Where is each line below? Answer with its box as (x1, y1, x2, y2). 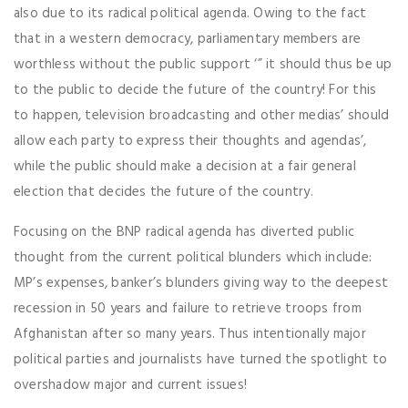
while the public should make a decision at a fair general (14, 156, 356, 178)
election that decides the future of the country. (14, 181, 313, 204)
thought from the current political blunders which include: (14, 247, 372, 270)
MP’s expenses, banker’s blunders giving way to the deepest (14, 272, 389, 295)
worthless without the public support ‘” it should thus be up (14, 54, 393, 76)
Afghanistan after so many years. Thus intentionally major (14, 323, 366, 346)
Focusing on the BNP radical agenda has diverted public (14, 221, 355, 244)
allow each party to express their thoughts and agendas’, (14, 130, 367, 153)
